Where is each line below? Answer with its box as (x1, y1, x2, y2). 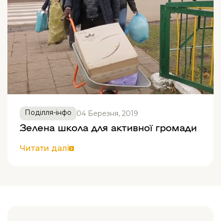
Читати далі (20, 144, 69, 153)
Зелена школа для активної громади (20, 121, 197, 133)
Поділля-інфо (25, 108, 72, 117)
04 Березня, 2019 (76, 109, 138, 118)
